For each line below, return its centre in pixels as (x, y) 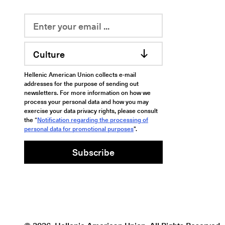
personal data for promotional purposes (79, 129)
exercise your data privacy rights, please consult (91, 110)
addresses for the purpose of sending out (81, 83)
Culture (49, 54)
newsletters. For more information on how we (87, 92)
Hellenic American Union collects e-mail (80, 74)
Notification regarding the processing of (93, 120)
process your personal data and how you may (86, 101)
